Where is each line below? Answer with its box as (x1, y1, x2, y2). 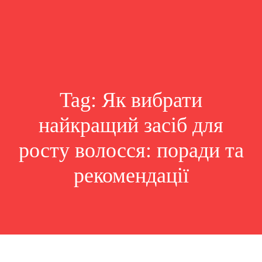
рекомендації (73, 164, 189, 187)
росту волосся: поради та (18, 139, 244, 162)
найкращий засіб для (39, 113, 223, 137)
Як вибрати (102, 88, 202, 112)
